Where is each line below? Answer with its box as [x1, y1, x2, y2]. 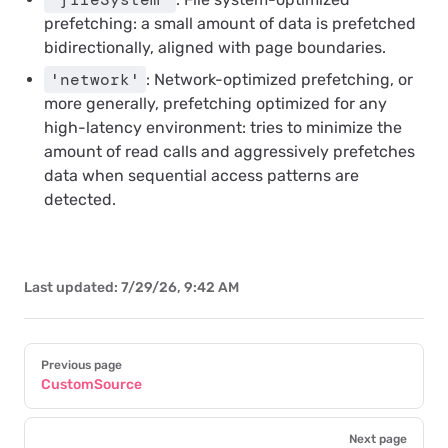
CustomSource [41, 376, 142, 393]
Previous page [41, 358, 122, 372]
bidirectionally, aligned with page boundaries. [44, 38, 386, 57]
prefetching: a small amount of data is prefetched [44, 14, 416, 33]
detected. [44, 190, 116, 209]
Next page [349, 432, 407, 446]
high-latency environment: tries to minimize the [44, 118, 402, 137]
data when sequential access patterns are [44, 166, 359, 185]
